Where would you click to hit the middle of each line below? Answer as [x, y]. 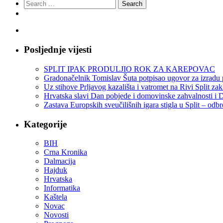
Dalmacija [60, 161]
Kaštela [56, 197]
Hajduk [56, 170]
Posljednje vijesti [58, 50]
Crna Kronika [65, 152]
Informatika [62, 188]
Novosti [56, 215]
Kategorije [45, 124]
